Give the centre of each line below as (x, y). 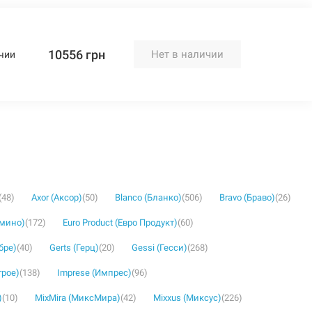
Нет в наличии (187, 54)
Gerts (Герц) (74, 248)
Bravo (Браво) (247, 197)
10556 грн (77, 54)
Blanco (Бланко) (148, 197)
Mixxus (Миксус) (187, 298)
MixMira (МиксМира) (78, 298)
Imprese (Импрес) (94, 273)
